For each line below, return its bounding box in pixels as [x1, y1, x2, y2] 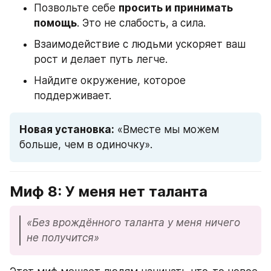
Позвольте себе [34, 2, 119, 15]
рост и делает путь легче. [34, 53, 168, 66]
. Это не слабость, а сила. [77, 17, 206, 30]
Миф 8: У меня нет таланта [10, 183, 207, 201]
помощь [34, 17, 77, 30]
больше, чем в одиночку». [19, 139, 152, 151]
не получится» [27, 232, 99, 244]
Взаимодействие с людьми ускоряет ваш [34, 38, 246, 51]
